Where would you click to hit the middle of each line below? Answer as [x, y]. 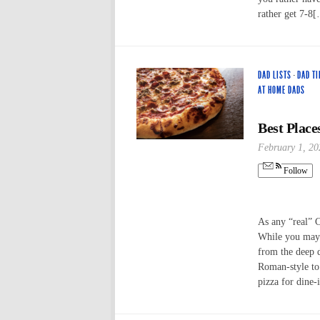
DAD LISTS [275, 75]
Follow [295, 171]
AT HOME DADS [281, 90]
